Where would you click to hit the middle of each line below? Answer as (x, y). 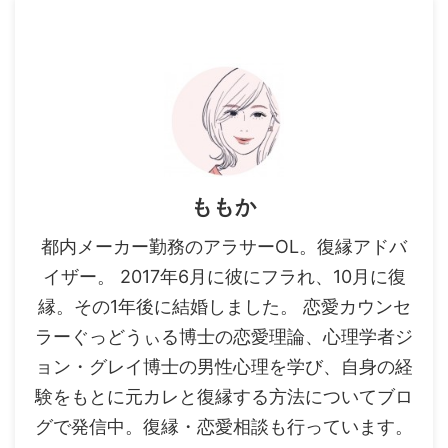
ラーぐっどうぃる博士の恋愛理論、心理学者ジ (224, 336)
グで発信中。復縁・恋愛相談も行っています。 (224, 426)
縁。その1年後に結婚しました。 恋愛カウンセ (224, 306)
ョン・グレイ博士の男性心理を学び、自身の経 (224, 366)
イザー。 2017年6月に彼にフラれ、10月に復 (224, 276)
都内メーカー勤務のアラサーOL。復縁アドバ (224, 246)
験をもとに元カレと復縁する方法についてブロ (224, 396)
